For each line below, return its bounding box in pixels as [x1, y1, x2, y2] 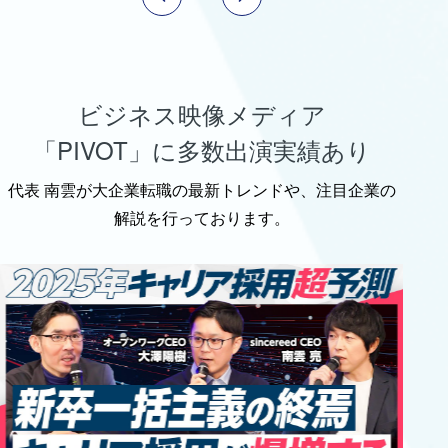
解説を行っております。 [113, 205, 290, 229]
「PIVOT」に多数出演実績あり [32, 131, 371, 167]
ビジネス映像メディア [77, 95, 326, 131]
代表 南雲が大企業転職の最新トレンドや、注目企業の [7, 177, 396, 201]
